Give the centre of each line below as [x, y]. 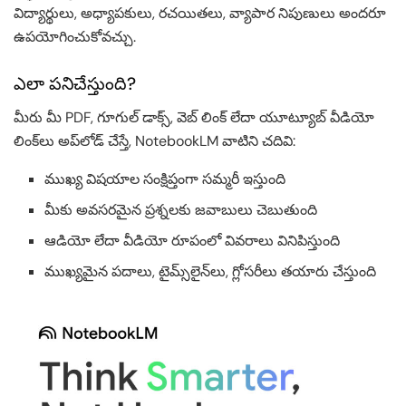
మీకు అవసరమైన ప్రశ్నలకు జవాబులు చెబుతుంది [181, 209]
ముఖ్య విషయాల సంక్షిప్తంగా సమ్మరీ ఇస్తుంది [165, 179]
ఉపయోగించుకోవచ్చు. [75, 36]
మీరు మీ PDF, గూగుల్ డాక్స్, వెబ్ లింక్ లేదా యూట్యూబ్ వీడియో [194, 117]
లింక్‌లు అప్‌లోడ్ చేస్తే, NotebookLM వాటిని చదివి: [155, 140]
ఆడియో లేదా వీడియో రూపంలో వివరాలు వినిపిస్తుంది [193, 240]
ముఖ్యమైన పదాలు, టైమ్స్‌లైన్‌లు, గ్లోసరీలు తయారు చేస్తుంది [211, 271]
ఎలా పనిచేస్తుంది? [75, 84]
